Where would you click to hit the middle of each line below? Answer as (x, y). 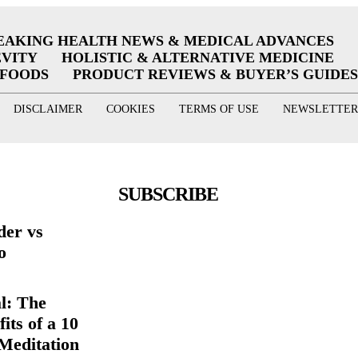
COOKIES (130, 109)
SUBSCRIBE (168, 194)
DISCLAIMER (48, 109)
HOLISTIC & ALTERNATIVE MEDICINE (197, 58)
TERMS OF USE (219, 109)
